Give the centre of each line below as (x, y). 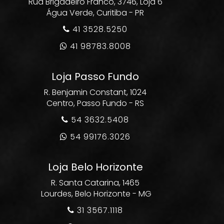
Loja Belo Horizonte (95, 167)
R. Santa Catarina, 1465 (95, 183)
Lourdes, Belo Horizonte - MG (95, 194)
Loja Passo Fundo (95, 76)
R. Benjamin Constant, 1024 (95, 92)
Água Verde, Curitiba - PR (95, 13)
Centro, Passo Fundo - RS (95, 103)
